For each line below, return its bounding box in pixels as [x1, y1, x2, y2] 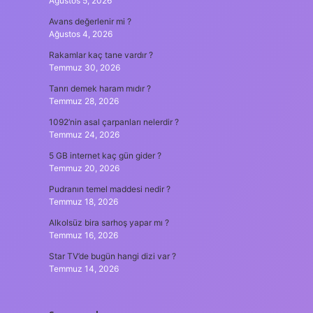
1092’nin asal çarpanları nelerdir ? [48, 117, 179, 127]
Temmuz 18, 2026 [48, 196, 118, 207]
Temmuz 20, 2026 [48, 163, 119, 173]
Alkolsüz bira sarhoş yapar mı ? [48, 217, 169, 228]
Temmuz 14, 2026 [48, 263, 119, 274]
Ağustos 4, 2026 [48, 29, 112, 39]
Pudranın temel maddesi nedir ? [48, 184, 170, 194]
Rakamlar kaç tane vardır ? [48, 50, 153, 60]
